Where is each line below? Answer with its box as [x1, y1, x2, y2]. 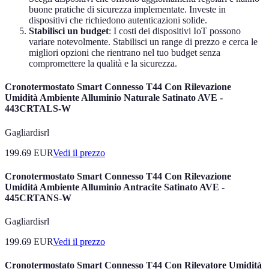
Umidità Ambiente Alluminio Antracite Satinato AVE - [5, 181, 225, 192]
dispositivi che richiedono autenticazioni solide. [29, 15, 207, 26]
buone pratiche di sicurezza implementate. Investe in [29, 4, 226, 15]
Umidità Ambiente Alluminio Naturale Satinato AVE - [5, 92, 223, 103]
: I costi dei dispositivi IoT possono [109, 26, 241, 37]
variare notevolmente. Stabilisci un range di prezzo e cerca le [29, 37, 258, 47]
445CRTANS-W [5, 192, 71, 203]
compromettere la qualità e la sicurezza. [29, 58, 177, 69]
